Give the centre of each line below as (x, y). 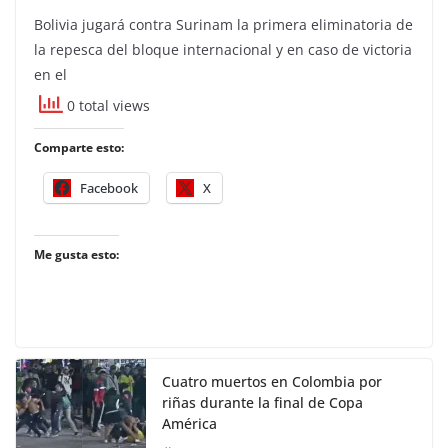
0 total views (106, 106)
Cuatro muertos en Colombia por (272, 381)
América (189, 423)
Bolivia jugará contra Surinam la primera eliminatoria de (223, 24)
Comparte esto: (79, 147)
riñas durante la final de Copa (262, 402)
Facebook (109, 187)
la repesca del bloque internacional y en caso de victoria (223, 49)
